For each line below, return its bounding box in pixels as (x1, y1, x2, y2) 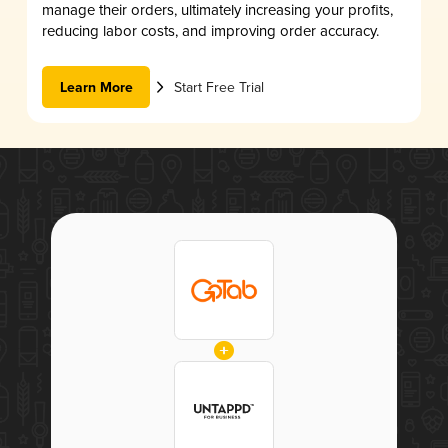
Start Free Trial (174, 77, 265, 98)
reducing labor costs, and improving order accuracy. (41, 20, 379, 42)
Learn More (59, 77, 133, 98)
